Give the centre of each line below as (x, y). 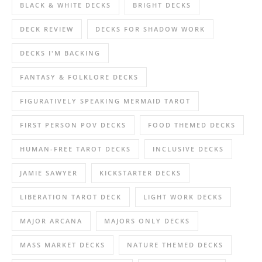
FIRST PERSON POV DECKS (73, 125)
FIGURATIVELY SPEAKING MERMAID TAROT (105, 101)
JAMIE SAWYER (49, 173)
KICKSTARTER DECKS (140, 173)
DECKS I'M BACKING (60, 53)
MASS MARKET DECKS (63, 245)
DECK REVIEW (47, 29)
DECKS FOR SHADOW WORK (150, 29)
